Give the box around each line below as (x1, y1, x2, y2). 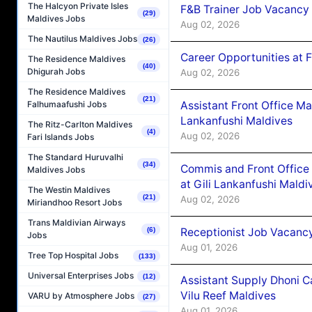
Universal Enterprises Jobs (28, 270, 134, 281)
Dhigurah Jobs (27, 66, 85, 77)
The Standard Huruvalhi (28, 152, 123, 163)
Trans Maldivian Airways (28, 217, 125, 228)
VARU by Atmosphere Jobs (28, 290, 134, 302)
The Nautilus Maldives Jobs (28, 33, 137, 45)
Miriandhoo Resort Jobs (27, 197, 122, 208)
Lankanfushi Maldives (180, 114, 292, 127)
